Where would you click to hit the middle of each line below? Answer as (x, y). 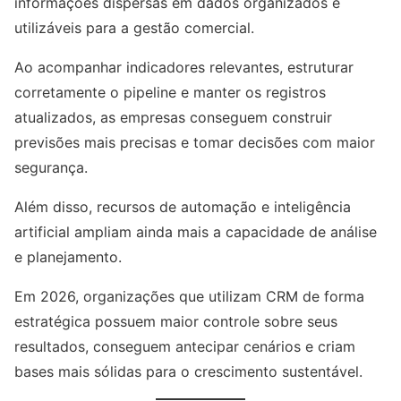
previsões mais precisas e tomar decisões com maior (195, 143)
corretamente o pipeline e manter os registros (170, 93)
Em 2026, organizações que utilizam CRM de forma (189, 297)
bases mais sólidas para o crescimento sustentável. (188, 372)
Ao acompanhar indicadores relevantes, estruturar (184, 68)
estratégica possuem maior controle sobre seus (176, 322)
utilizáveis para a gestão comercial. (134, 28)
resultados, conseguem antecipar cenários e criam (185, 347)
